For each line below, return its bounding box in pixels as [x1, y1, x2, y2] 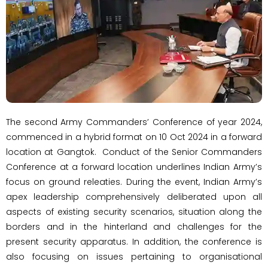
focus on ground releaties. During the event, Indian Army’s [6, 175, 262, 188]
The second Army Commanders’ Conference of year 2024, [6, 115, 262, 128]
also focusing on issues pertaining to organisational [6, 250, 262, 263]
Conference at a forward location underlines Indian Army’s [6, 160, 262, 173]
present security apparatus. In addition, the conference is [6, 235, 262, 248]
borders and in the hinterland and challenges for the [6, 220, 262, 233]
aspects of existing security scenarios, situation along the [6, 205, 262, 218]
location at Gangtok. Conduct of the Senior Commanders [6, 145, 262, 158]
